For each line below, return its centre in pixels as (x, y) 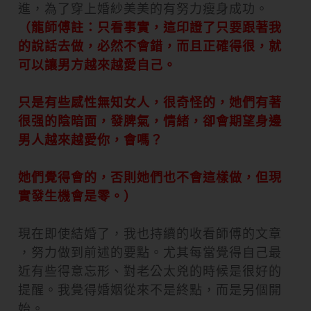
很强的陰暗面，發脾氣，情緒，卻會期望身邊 (150, 121)
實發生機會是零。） (77, 196)
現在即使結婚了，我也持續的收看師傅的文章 (150, 233)
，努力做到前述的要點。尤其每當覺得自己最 (150, 252)
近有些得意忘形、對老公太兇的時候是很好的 (150, 271)
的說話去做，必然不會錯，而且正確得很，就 (150, 46)
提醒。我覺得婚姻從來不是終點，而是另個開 (150, 289)
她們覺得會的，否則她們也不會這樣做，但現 (150, 177)
